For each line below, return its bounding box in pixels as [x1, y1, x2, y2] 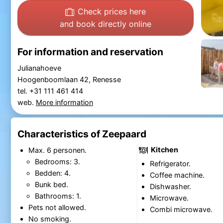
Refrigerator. [149, 159, 191, 168]
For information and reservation [17, 46, 163, 58]
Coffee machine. [149, 170, 205, 179]
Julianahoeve [17, 63, 61, 72]
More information [35, 98, 93, 107]
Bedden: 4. [34, 168, 71, 177]
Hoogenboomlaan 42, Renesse [17, 75, 121, 84]
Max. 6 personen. [28, 145, 87, 154]
